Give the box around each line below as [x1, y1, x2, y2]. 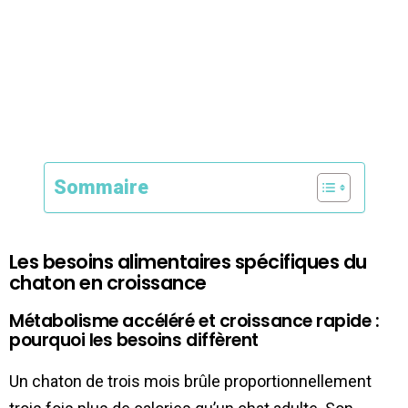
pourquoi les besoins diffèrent [9, 328, 259, 353]
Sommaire [53, 175, 148, 199]
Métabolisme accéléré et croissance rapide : [9, 309, 380, 334]
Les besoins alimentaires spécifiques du [9, 249, 367, 276]
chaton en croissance [9, 270, 207, 297]
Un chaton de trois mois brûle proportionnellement [9, 372, 372, 392]
